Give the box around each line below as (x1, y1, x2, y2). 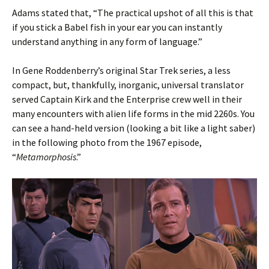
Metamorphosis (16, 150, 76, 163)
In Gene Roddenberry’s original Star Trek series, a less (12, 64, 231, 76)
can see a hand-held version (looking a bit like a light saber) (12, 121, 255, 134)
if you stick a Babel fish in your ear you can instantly (12, 20, 222, 33)
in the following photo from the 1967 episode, (12, 136, 202, 148)
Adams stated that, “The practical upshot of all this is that (12, 6, 253, 19)
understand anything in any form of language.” (12, 35, 202, 47)
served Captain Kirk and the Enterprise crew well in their (12, 92, 242, 105)
